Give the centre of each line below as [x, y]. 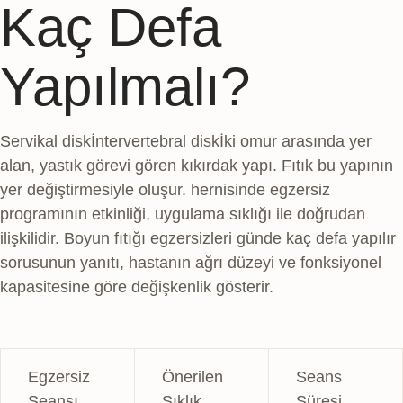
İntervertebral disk [155, 141]
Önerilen [193, 376]
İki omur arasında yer [296, 141]
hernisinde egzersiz [258, 189]
